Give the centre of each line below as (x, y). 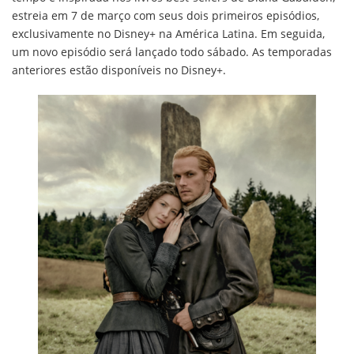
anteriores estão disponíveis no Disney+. (119, 70)
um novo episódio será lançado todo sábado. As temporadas (172, 52)
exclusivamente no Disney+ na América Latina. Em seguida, (168, 34)
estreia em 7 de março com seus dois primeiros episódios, (166, 15)
